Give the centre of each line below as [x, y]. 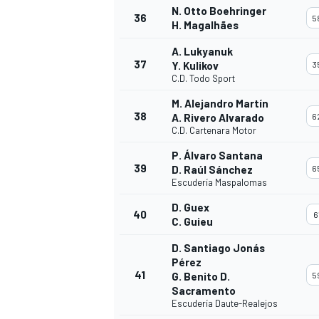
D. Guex [190, 208]
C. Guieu [192, 222]
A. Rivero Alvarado [218, 118]
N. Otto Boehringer [219, 11]
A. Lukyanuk [202, 52]
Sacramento [204, 291]
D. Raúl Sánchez [212, 170]
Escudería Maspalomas [219, 183]
